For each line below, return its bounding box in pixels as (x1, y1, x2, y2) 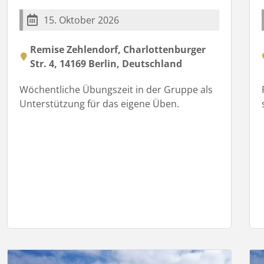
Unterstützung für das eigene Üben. (19, 97, 180, 110)
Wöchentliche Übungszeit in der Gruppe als (19, 82, 213, 96)
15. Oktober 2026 (44, 13, 120, 27)
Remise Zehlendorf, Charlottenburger (30, 42, 206, 56)
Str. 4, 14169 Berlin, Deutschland (30, 57, 183, 70)
